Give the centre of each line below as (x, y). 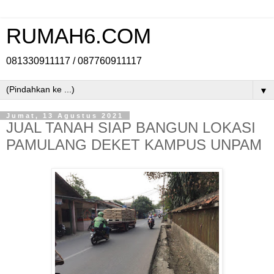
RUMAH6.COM (79, 36)
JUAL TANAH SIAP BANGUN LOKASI (131, 128)
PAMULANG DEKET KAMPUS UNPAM (134, 145)
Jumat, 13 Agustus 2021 (65, 116)
